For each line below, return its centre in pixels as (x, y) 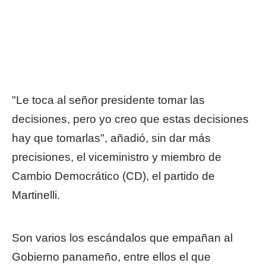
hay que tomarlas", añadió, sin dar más (111, 138)
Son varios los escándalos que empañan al (122, 238)
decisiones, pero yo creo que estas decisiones (130, 119)
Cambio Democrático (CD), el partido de (113, 176)
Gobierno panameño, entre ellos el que (111, 257)
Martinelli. (36, 195)
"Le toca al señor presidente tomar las (108, 100)
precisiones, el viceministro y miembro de (117, 157)
